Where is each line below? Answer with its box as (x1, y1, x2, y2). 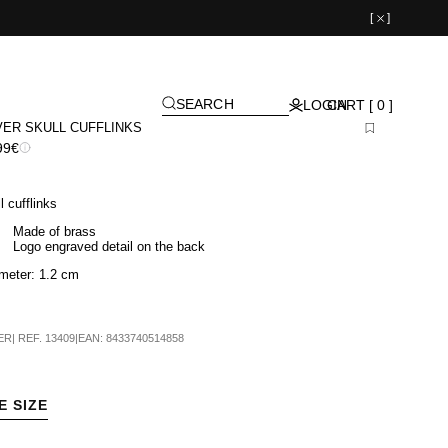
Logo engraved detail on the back (12, 239, 205, 254)
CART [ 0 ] (327, 96, 393, 113)
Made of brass (12, 224, 96, 239)
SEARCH (176, 95, 234, 112)
